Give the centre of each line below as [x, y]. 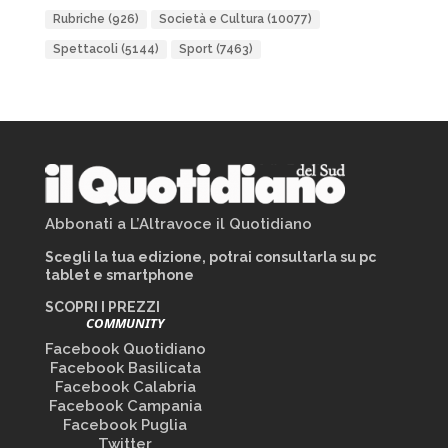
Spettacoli [85, 49]
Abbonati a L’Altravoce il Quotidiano [178, 224]
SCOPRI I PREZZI [102, 307]
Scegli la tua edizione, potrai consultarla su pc [210, 257]
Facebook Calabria [125, 387]
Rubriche [78, 19]
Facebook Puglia [125, 425]
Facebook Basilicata [125, 368]
